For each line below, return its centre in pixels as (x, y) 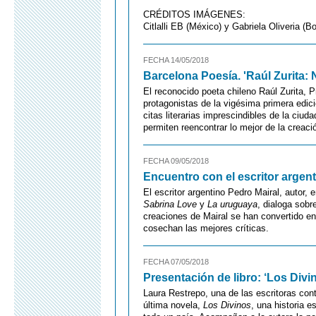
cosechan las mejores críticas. (206, 228)
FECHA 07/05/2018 (176, 262)
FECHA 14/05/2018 (176, 60)
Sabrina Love (170, 204)
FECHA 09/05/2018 (176, 161)
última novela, (173, 305)
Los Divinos (227, 305)
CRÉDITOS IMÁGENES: (194, 14)
